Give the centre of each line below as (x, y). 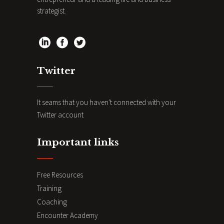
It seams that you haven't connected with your (106, 102)
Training (49, 188)
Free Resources (60, 175)
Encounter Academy (67, 215)
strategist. (51, 10)
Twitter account (60, 115)
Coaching (52, 202)
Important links (78, 142)
